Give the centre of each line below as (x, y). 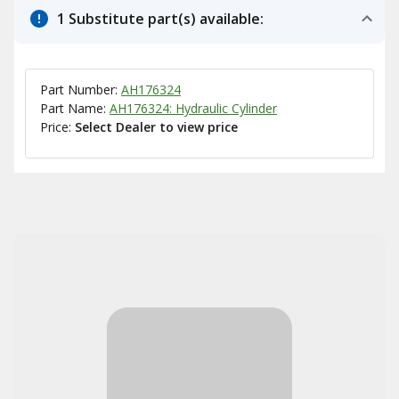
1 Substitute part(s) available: (160, 19)
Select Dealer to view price (156, 127)
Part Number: (81, 90)
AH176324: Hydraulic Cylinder (193, 108)
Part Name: (75, 108)
